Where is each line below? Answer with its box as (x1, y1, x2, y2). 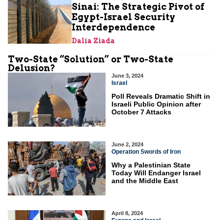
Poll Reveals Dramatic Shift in (111, 92, 211, 101)
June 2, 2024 (111, 141, 144, 148)
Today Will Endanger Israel (111, 169, 201, 177)
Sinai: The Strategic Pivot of (72, 1, 204, 12)
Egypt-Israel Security (72, 12, 175, 23)
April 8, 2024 (111, 210, 143, 217)
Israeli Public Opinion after (111, 100, 201, 109)
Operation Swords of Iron (111, 148, 181, 156)
